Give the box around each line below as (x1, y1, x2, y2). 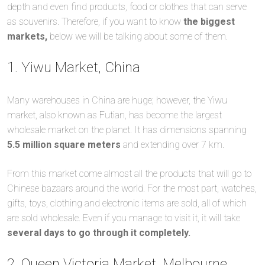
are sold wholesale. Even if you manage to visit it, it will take (7, 212, 240, 224)
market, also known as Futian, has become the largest (7, 109, 222, 121)
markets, (7, 30, 50, 42)
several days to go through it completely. (7, 227, 193, 238)
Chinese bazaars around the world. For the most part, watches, (7, 182, 257, 194)
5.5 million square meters (7, 138, 123, 150)
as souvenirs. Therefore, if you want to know (7, 15, 183, 27)
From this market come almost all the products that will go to (7, 167, 251, 179)
